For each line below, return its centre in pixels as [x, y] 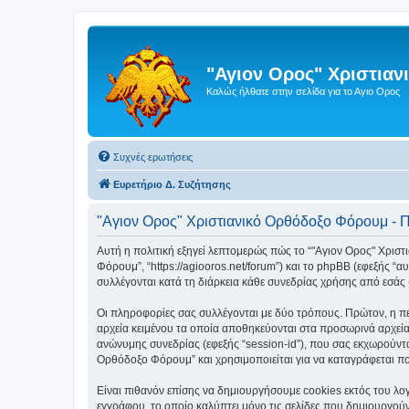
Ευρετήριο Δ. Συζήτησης [172, 184]
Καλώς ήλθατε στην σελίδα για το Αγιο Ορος [303, 91]
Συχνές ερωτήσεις [153, 157]
